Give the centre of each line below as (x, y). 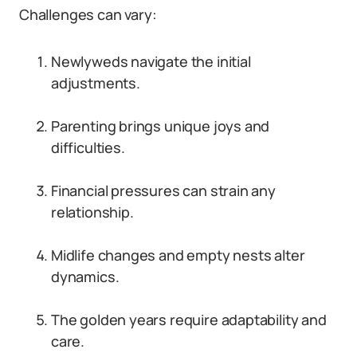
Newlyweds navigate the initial (151, 61)
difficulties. (88, 147)
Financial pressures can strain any (163, 190)
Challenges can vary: (88, 14)
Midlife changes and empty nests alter (178, 255)
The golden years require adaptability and (189, 320)
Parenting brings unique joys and (161, 126)
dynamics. (85, 277)
